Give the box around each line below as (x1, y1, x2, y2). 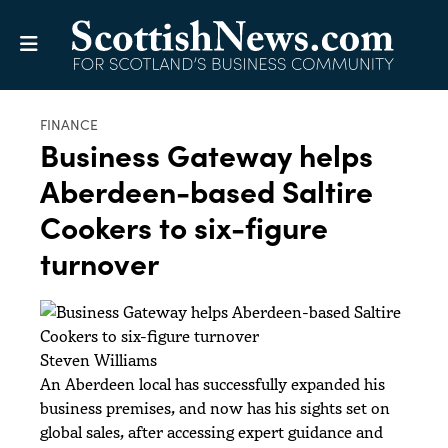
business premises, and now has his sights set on (40, 396, 390, 419)
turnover (40, 241, 159, 283)
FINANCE (40, 115, 98, 134)
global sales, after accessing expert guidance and (40, 420, 383, 443)
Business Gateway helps (40, 133, 373, 175)
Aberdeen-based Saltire (40, 169, 373, 211)
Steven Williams (40, 348, 157, 371)
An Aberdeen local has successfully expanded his (40, 372, 385, 395)
